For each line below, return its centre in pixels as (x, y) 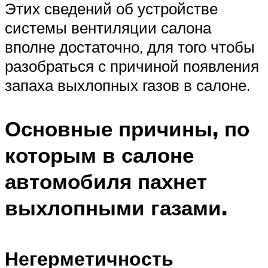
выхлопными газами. (116, 208)
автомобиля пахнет (106, 182)
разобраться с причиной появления (132, 66)
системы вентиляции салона (108, 28)
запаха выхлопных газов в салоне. (127, 85)
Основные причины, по (127, 129)
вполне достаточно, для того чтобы (130, 47)
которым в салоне (99, 155)
